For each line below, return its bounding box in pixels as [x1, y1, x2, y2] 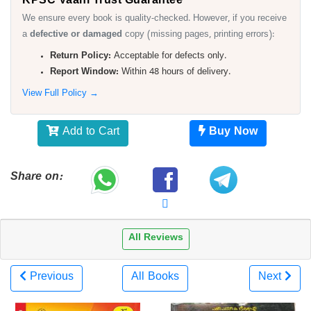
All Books [131, 270, 180, 286]
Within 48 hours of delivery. [119, 67, 230, 79]
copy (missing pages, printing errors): [122, 30, 274, 42]
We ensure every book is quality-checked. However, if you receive [22, 14, 287, 26]
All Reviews [128, 233, 183, 246]
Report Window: [50, 67, 119, 79]
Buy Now [205, 126, 258, 141]
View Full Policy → [22, 89, 99, 101]
